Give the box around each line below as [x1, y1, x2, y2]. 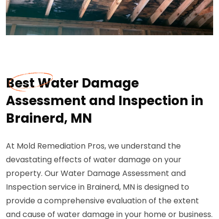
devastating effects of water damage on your [6, 153, 181, 165]
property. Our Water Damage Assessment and [6, 167, 186, 179]
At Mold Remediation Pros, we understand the [6, 140, 181, 152]
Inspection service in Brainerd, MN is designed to [6, 181, 189, 193]
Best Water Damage [6, 74, 139, 92]
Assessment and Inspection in [6, 91, 203, 109]
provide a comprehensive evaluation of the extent [6, 195, 199, 206]
